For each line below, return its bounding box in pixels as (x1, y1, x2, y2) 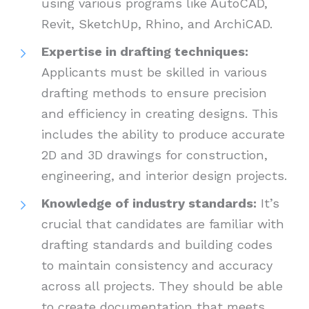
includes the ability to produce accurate (41, 127, 285, 142)
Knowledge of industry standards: (41, 196, 257, 211)
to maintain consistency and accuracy (41, 258, 272, 273)
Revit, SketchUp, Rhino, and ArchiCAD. (41, 17, 272, 32)
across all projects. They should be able (41, 279, 283, 294)
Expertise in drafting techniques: (41, 44, 248, 59)
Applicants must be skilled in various (41, 65, 267, 80)
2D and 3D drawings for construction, (41, 148, 268, 163)
